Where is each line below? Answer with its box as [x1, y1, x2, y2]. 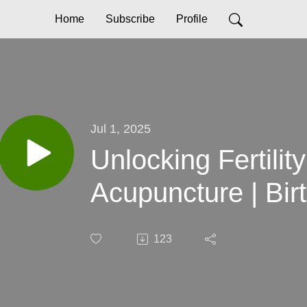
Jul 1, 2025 [90, 121, 151, 136]
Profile [175, 13, 208, 25]
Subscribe [105, 13, 155, 25]
